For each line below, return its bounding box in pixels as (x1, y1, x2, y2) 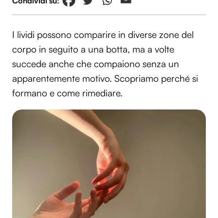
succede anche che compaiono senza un (12, 58, 179, 70)
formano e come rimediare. (12, 87, 123, 99)
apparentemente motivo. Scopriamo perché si (12, 73, 198, 85)
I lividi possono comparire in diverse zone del (12, 29, 194, 41)
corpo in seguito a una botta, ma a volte (12, 43, 174, 55)
